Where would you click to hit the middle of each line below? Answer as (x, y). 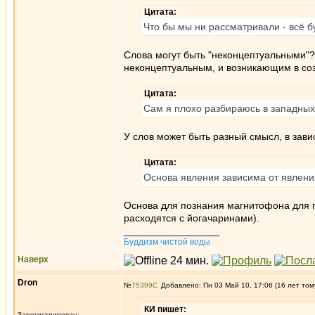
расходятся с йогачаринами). (192, 218)
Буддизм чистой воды (167, 242)
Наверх (33, 259)
